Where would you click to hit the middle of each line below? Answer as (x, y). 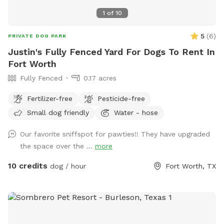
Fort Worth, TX (191, 166)
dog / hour (67, 166)
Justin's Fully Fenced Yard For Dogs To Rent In (111, 52)
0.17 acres (100, 78)
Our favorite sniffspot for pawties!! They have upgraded (115, 134)
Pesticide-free (121, 98)
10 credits (28, 166)
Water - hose (136, 112)
